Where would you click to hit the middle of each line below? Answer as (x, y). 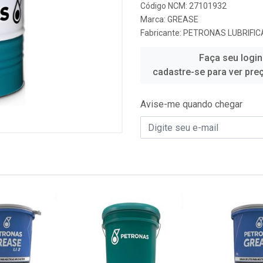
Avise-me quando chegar (191, 104)
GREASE (183, 19)
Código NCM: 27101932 (183, 6)
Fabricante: (162, 33)
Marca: (154, 19)
